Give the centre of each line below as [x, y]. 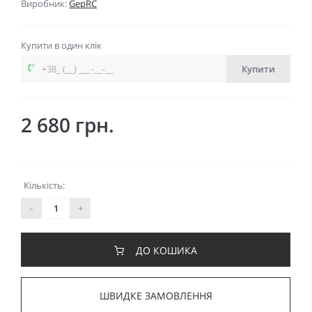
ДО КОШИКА [166, 251]
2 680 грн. [68, 125]
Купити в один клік [61, 46]
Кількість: [44, 186]
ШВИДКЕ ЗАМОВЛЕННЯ [156, 296]
